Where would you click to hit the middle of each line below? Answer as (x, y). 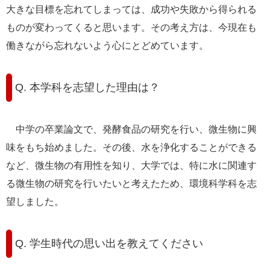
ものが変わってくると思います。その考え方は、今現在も (131, 28)
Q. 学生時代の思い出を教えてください (109, 243)
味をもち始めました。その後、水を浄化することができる (131, 148)
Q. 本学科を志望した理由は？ (87, 88)
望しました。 (35, 202)
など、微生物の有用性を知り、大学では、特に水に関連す (131, 166)
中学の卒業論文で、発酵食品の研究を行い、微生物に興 (131, 130)
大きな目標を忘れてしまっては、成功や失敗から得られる (131, 10)
